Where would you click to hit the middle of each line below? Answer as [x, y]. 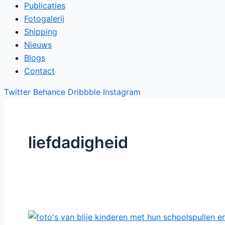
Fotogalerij [44, 19]
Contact [39, 71]
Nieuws [38, 45]
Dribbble [84, 92]
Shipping [41, 32]
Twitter [17, 92]
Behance [49, 92]
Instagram [122, 92]
